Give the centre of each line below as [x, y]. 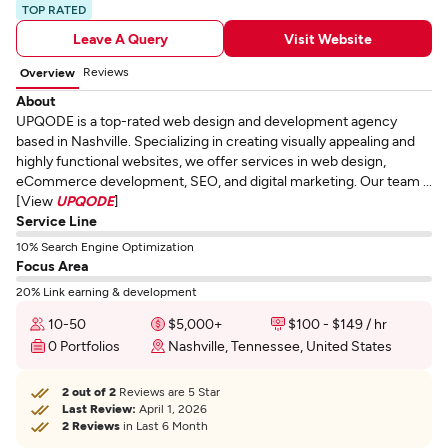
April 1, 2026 [171, 408]
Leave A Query [120, 38]
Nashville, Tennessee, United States [280, 345]
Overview [47, 72]
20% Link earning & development [106, 291]
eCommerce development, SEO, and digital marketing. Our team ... [224, 180]
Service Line [56, 220]
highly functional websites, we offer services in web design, [201, 160]
